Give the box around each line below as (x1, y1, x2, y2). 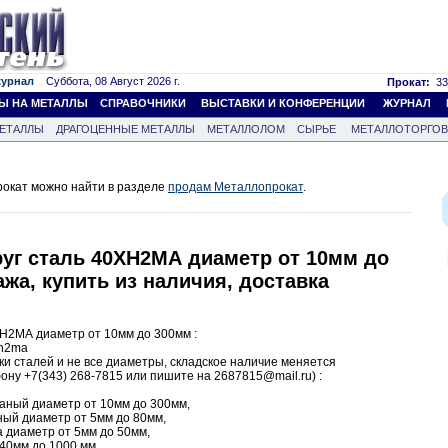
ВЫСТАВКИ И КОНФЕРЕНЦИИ (201, 97, 365, 109)
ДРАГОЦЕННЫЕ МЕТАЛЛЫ (56, 123, 195, 135)
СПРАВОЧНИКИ (100, 97, 186, 109)
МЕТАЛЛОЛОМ (207, 123, 285, 135)
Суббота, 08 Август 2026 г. (34, 75, 180, 87)
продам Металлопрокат (168, 180, 303, 194)
